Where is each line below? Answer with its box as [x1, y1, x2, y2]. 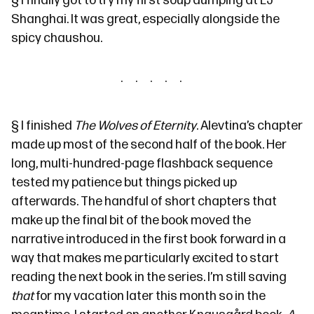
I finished [19, 118, 74, 133]
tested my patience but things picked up [11, 175, 237, 190]
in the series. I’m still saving [132, 270, 287, 285]
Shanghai [11, 12, 67, 27]
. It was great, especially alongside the [67, 12, 280, 27]
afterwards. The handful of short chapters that [11, 194, 277, 209]
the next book [57, 270, 132, 285]
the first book [142, 232, 217, 247]
